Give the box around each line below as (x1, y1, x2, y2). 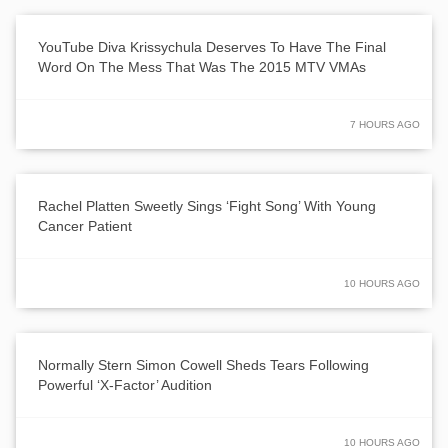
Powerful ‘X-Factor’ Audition (38, 376, 212, 393)
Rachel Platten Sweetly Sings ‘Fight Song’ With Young (38, 197, 376, 214)
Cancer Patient (38, 217, 132, 234)
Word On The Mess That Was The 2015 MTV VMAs (38, 58, 366, 75)
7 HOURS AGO (350, 118, 420, 130)
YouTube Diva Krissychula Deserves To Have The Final (38, 38, 386, 55)
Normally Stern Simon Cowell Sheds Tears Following (38, 356, 369, 373)
